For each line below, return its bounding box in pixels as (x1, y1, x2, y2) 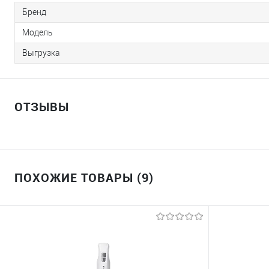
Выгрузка (22, 48, 60, 58)
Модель (22, 28, 53, 38)
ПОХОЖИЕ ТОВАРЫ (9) (14, 169, 154, 186)
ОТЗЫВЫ (14, 98, 69, 115)
